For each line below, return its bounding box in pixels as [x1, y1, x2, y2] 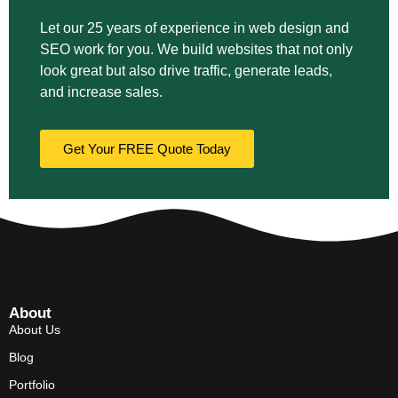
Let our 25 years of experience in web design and [40, 20, 349, 36]
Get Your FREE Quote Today [63, 141, 231, 157]
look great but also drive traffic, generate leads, [40, 63, 332, 79]
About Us [9, 322, 60, 338]
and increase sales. [40, 84, 163, 100]
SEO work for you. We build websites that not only [40, 42, 353, 58]
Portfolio [9, 378, 55, 393]
